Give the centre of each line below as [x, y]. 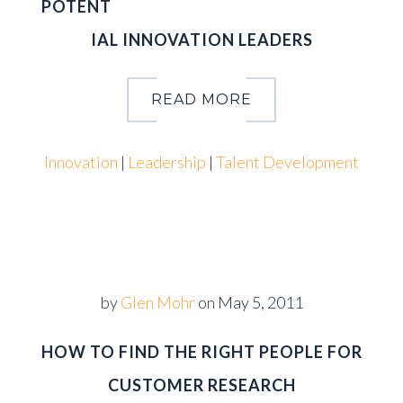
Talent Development [287, 162]
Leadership [167, 162]
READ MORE [201, 99]
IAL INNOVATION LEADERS [201, 40]
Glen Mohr [157, 302]
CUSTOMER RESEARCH [201, 385]
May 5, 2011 [260, 302]
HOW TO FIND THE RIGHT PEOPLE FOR [201, 352]
